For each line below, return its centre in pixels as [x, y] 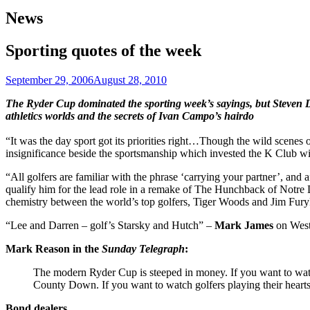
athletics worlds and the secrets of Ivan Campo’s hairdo [130, 116]
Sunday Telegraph [143, 248]
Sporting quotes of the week [103, 50]
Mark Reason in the [54, 248]
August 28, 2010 [130, 80]
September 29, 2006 [49, 80]
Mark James [244, 225]
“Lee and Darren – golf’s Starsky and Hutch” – [110, 225]
